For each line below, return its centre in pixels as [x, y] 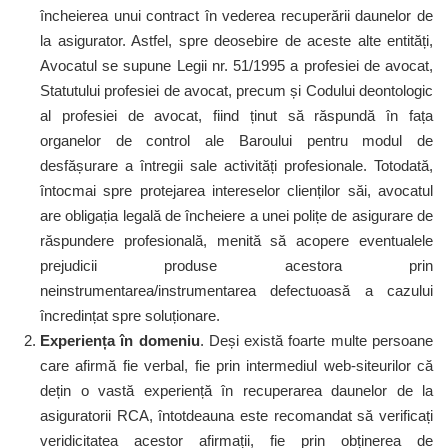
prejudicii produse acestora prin [236, 265]
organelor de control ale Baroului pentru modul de [236, 140]
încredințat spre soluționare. [130, 315]
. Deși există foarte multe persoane [316, 340]
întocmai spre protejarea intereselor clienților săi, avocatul [236, 190]
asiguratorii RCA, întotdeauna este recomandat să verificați [236, 415]
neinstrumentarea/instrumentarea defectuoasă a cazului [236, 290]
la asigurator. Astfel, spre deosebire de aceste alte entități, [236, 40]
